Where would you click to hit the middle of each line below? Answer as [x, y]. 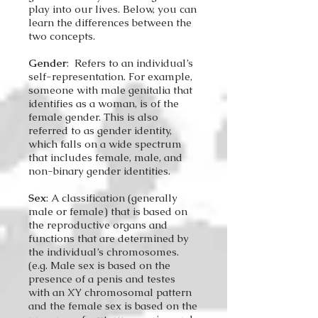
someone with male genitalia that [110, 90]
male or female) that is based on [108, 211]
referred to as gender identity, [100, 130]
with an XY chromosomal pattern [110, 292]
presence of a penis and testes [102, 279]
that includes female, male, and [105, 157]
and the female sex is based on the [113, 306]
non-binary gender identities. [101, 171]
